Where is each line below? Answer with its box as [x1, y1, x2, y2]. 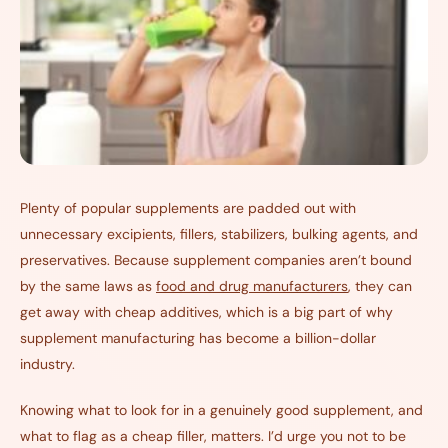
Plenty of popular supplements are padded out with [20, 199, 356, 218]
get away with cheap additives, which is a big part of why [20, 303, 393, 322]
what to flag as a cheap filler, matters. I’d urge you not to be [20, 427, 406, 446]
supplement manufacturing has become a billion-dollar [20, 329, 376, 348]
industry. [20, 355, 75, 374]
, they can [348, 277, 412, 296]
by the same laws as [20, 277, 156, 296]
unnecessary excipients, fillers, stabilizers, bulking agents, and [20, 225, 418, 244]
